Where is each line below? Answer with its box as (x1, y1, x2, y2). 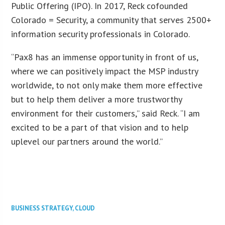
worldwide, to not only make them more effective (11, 79, 203, 91)
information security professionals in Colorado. (11, 28, 190, 40)
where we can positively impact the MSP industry (11, 65, 198, 77)
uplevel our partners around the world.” (11, 135, 163, 147)
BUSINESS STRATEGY (11, 203, 73, 212)
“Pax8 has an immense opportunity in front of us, (11, 51, 198, 63)
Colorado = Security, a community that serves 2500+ (11, 14, 212, 26)
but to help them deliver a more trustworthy (11, 93, 182, 105)
